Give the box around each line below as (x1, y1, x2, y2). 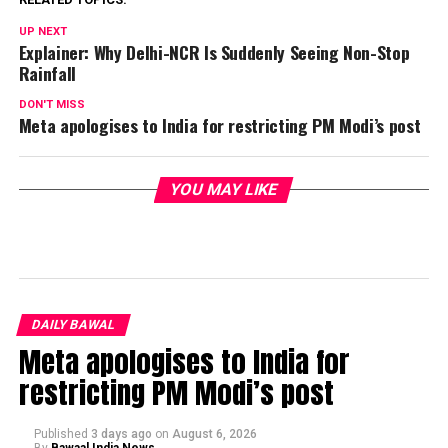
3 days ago (90, 426, 152, 441)
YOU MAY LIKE (168, 179, 281, 199)
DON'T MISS (18, 97, 85, 111)
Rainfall (18, 59, 76, 86)
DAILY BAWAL (29, 316, 117, 332)
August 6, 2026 (171, 426, 257, 441)
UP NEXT (18, 24, 67, 38)
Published (33, 426, 88, 441)
